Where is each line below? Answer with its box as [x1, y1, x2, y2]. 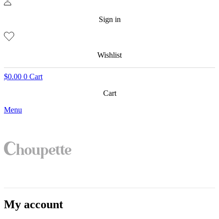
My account [4, 197, 63, 211]
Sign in [98, 15, 121, 23]
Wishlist [97, 50, 122, 59]
